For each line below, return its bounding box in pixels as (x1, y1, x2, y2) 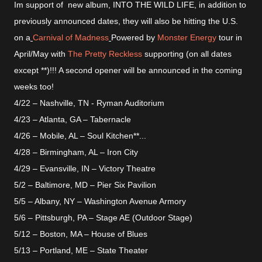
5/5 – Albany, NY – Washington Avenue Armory (14, 196, 186, 206)
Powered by (111, 33, 157, 42)
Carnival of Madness (33, 33, 109, 42)
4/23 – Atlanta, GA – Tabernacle (14, 115, 131, 124)
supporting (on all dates (142, 49, 232, 58)
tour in (216, 33, 242, 42)
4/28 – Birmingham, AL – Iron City (14, 147, 138, 157)
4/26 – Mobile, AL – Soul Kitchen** (14, 131, 139, 140)
